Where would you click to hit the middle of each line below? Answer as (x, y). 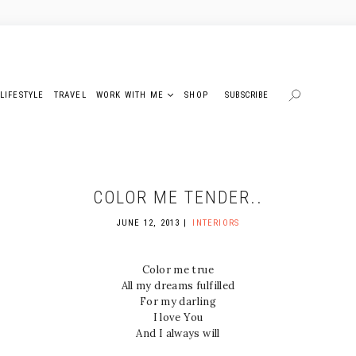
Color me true (178, 270)
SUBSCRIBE (247, 95)
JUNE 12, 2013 (148, 223)
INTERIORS (216, 223)
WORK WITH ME (130, 95)
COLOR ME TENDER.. (178, 197)
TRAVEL (70, 95)
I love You (178, 317)
